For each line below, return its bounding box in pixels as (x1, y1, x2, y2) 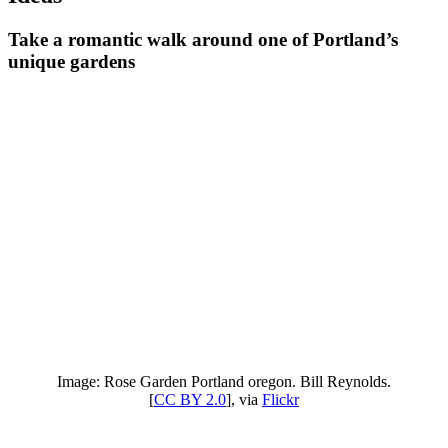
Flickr (262, 391, 299, 409)
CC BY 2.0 (154, 391, 226, 409)
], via (226, 391, 262, 409)
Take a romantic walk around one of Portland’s (8, 28, 398, 50)
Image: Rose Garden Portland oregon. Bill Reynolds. (57, 373, 391, 391)
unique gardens (8, 50, 135, 72)
